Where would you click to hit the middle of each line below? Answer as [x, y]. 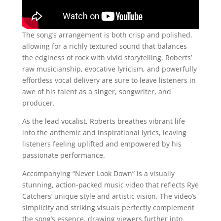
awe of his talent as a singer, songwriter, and [96, 91]
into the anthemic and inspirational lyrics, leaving [104, 132]
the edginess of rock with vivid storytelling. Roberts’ [107, 57]
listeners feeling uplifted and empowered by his [102, 144]
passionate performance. [63, 155]
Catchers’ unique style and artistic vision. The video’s [109, 196]
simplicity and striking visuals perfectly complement [108, 207]
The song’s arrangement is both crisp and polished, [107, 35]
